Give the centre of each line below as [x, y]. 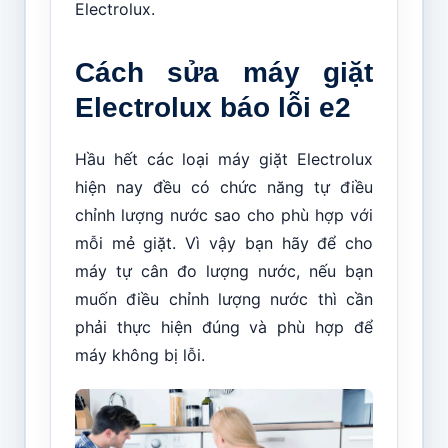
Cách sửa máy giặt [224, 72]
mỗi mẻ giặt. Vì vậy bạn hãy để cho [224, 242]
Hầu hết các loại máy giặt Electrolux [224, 158]
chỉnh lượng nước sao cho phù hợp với [224, 214]
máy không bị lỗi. [139, 354]
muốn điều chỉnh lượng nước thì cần [224, 298]
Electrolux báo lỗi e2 [212, 107]
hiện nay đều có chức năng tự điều [224, 186]
